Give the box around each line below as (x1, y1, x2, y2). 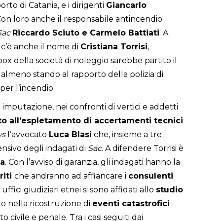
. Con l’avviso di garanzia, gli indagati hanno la (5, 157, 180, 167)
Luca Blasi (49, 130, 92, 140)
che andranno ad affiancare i (14, 171, 128, 181)
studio (156, 185, 183, 195)
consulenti (128, 171, 173, 181)
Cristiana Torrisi (80, 42, 147, 52)
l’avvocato (5, 130, 49, 140)
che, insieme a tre (92, 130, 162, 140)
